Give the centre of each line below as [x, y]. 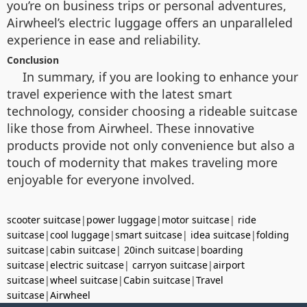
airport [229, 265]
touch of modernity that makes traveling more [142, 162]
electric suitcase [87, 265]
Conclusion [33, 60]
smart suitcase [149, 234]
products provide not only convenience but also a [151, 145]
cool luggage [80, 234]
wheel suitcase [84, 280]
